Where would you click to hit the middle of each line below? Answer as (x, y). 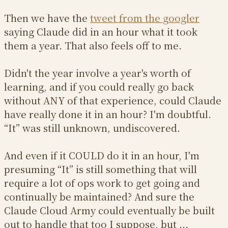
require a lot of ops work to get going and (102, 183)
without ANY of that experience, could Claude (113, 100)
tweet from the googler (145, 18)
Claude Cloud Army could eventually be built (109, 210)
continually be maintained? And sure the (99, 196)
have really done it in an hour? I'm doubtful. (108, 114)
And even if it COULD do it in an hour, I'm (102, 155)
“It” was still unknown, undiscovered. (92, 128)
